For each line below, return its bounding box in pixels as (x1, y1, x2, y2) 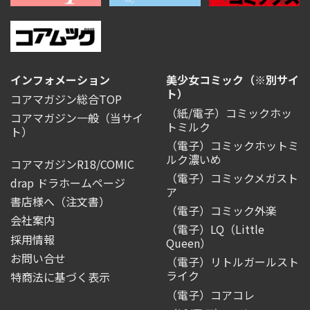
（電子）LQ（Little (166, 221, 264, 238)
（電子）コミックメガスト (166, 169, 298, 186)
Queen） (166, 235, 211, 252)
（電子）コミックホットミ (166, 136, 299, 154)
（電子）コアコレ (166, 286, 255, 303)
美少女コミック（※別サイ (166, 71, 299, 89)
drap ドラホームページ (10, 174, 125, 192)
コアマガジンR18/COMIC (10, 155, 134, 172)
